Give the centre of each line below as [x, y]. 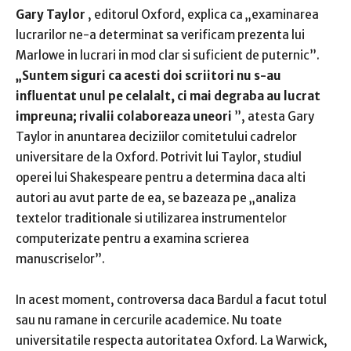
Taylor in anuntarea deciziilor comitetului [133, 137]
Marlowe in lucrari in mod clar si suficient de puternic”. [168, 56]
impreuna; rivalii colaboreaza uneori [124, 117]
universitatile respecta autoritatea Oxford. [138, 341]
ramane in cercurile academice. [143, 320]
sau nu [35, 320]
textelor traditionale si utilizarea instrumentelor [151, 219]
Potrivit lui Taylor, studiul [231, 157]
